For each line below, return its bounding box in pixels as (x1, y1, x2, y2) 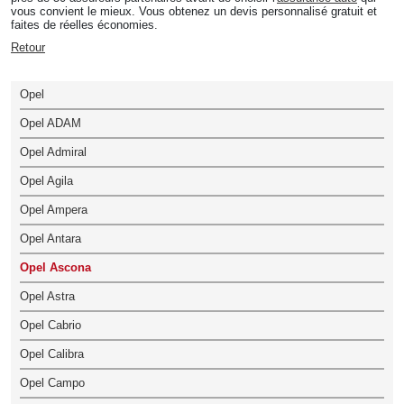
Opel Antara (20, 232, 81, 245)
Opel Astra (20, 289, 75, 303)
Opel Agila (20, 174, 73, 188)
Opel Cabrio (20, 318, 81, 332)
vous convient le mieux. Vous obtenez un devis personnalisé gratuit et (11, 5, 377, 18)
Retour (11, 41, 45, 54)
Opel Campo (20, 376, 85, 390)
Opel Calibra (20, 347, 84, 361)
